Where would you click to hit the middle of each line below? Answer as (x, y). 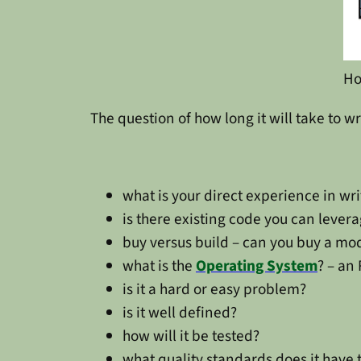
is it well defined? (180, 312)
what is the (159, 266)
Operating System (257, 266)
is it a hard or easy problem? (214, 289)
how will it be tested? (191, 336)
